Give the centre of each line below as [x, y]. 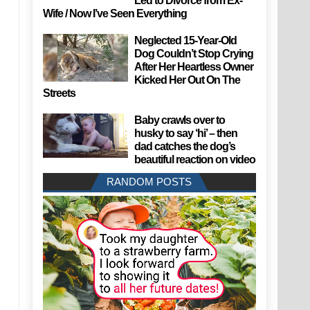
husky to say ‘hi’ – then [186, 133]
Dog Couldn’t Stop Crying [194, 53]
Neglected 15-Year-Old [186, 40]
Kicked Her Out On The [188, 80]
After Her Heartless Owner [194, 66]
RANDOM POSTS [149, 181]
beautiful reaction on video [195, 159]
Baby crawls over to [180, 120]
